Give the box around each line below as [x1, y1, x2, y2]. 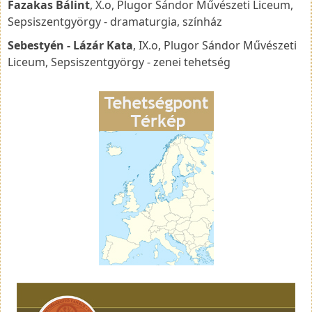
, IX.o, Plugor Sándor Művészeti [133, 37, 297, 53]
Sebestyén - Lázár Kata [8, 37, 133, 53]
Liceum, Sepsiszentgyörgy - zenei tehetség [8, 54, 231, 70]
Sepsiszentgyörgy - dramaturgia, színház [8, 13, 222, 29]
